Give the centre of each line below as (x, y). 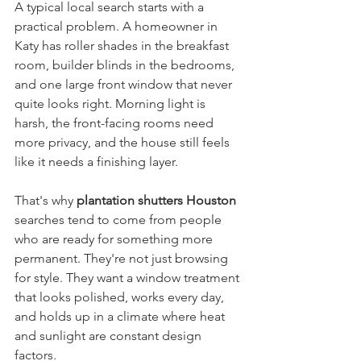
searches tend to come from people (120, 220)
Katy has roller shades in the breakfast (123, 46)
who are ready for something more (115, 239)
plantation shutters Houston (156, 200)
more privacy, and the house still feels (124, 142)
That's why (46, 200)
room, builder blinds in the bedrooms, (126, 65)
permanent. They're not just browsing (123, 258)
